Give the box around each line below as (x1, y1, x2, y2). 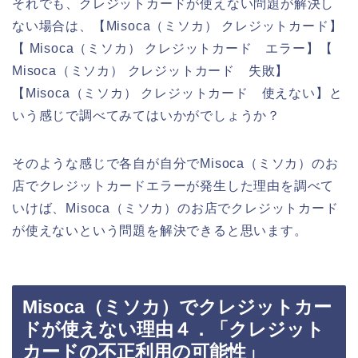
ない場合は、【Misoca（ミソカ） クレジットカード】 (12, 18, 343, 33)
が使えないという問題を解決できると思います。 (12, 223, 308, 237)
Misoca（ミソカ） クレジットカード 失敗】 (12, 63, 289, 78)
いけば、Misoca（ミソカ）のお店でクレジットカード (12, 201, 339, 215)
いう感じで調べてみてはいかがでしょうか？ (12, 108, 280, 122)
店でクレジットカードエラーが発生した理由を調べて (12, 178, 335, 193)
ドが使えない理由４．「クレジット (22, 319, 324, 340)
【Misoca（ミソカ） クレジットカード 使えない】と (12, 86, 343, 100)
